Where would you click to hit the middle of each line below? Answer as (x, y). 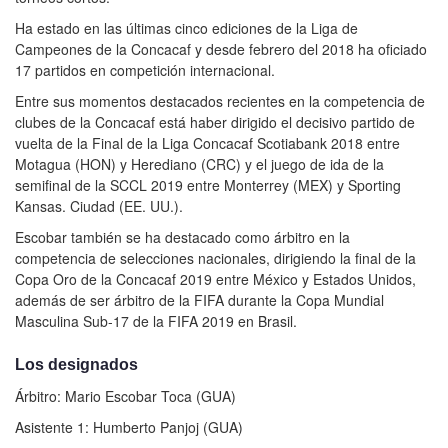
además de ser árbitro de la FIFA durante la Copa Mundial (199, 299)
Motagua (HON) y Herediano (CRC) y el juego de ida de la (199, 163)
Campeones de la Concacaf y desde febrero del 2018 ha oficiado (221, 48)
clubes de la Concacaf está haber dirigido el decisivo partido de (215, 121)
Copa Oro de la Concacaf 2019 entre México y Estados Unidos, (215, 278)
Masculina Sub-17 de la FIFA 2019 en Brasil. (156, 320)
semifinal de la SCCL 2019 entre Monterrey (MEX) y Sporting (208, 184)
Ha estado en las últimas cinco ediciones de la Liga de (186, 27)
